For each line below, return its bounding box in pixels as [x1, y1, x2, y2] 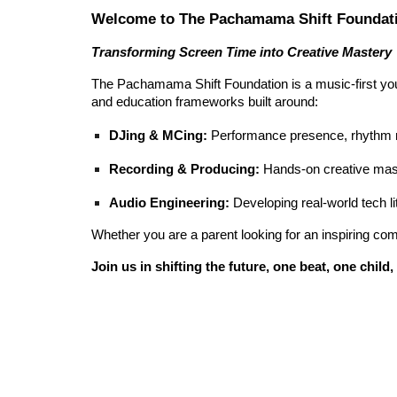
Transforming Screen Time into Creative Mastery [90, 44, 392, 59]
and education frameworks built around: [90, 94, 318, 109]
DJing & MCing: [108, 128, 207, 143]
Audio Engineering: [108, 195, 230, 210]
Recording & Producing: [108, 161, 260, 176]
